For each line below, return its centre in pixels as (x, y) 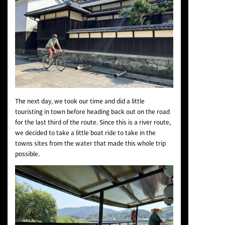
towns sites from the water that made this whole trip (90, 143)
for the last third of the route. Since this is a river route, (93, 122)
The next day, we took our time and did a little (80, 101)
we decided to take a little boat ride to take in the (85, 133)
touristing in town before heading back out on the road (92, 112)
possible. (27, 154)
